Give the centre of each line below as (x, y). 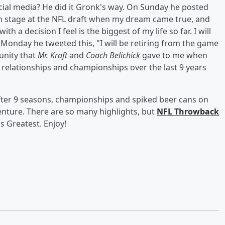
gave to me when (174, 55)
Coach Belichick (113, 55)
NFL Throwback (188, 111)
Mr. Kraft (52, 55)
